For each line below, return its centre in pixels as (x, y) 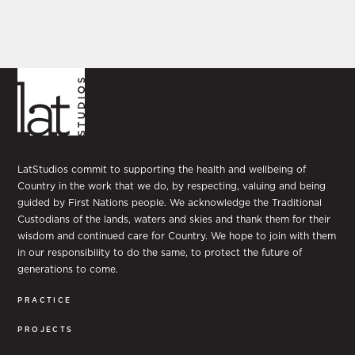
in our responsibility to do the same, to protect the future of (160, 252)
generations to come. (68, 269)
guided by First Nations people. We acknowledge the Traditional (170, 202)
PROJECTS (46, 329)
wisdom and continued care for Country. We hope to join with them (177, 235)
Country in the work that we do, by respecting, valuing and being (172, 185)
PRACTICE (45, 300)
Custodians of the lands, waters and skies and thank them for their (174, 219)
